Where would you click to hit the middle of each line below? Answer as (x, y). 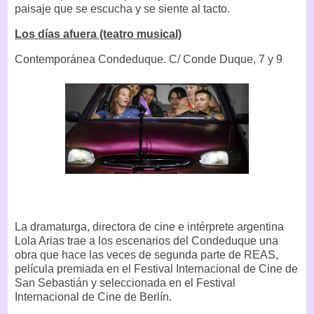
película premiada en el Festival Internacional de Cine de (156, 269)
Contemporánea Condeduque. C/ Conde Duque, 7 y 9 (149, 59)
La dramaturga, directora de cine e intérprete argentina (149, 227)
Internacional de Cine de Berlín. (93, 297)
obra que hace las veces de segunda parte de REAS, (146, 255)
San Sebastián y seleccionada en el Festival (125, 283)
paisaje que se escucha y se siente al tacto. (122, 8)
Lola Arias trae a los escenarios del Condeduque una (146, 241)
